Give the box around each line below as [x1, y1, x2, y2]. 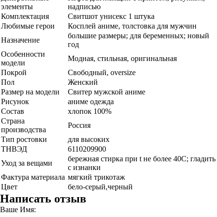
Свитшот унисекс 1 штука [68, 12, 155, 20]
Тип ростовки [1, 135, 47, 143]
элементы [1, 2, 33, 11]
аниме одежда [68, 97, 114, 106]
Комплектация [1, 12, 49, 20]
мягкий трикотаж [68, 173, 125, 181]
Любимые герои [1, 22, 55, 30]
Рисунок [1, 97, 29, 106]
